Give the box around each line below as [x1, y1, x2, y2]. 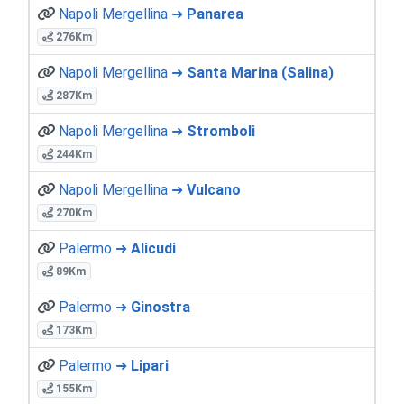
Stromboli [187, 122, 255, 140]
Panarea [187, 5, 243, 23]
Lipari [131, 356, 169, 374]
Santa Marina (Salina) [187, 63, 334, 81]
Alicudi [131, 239, 176, 257]
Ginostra [131, 298, 190, 316]
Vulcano [187, 180, 241, 198]
